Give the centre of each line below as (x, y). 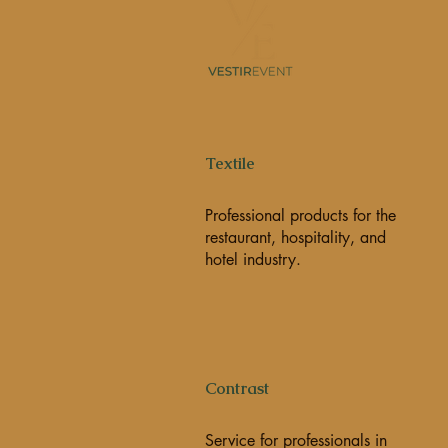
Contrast (236, 388)
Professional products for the (300, 215)
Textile (229, 163)
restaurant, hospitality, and (295, 237)
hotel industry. (252, 259)
